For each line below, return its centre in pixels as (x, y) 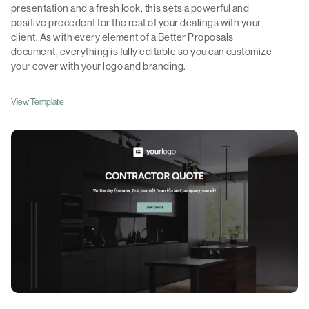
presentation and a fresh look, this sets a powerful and (130, 9)
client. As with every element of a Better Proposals (122, 38)
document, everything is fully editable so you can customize (142, 52)
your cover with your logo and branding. (99, 67)
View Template (38, 102)
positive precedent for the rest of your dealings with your (136, 23)
